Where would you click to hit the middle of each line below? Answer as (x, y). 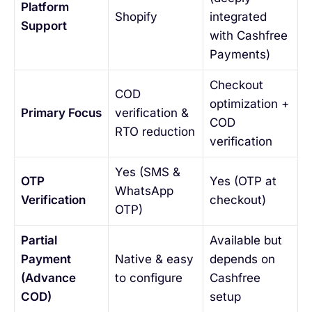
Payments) (240, 55)
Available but (245, 241)
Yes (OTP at (243, 181)
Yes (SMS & (147, 172)
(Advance (48, 278)
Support (44, 26)
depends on (242, 259)
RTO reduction (155, 132)
